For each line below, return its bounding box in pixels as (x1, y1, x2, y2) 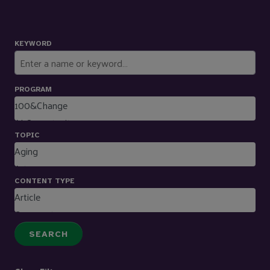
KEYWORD (14, 39, 52, 48)
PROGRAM (14, 85, 52, 94)
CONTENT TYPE (14, 177, 75, 186)
